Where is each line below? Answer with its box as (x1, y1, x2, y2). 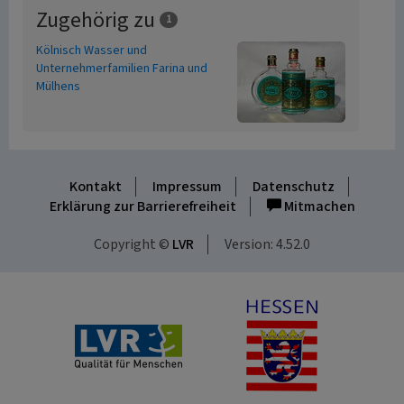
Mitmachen (280, 197, 355, 216)
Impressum (151, 177, 222, 197)
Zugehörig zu (36, 5, 160, 36)
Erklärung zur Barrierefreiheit (49, 197, 236, 216)
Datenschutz (252, 177, 335, 197)
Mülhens (36, 78, 80, 96)
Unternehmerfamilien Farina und (36, 60, 207, 78)
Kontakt (69, 177, 122, 197)
